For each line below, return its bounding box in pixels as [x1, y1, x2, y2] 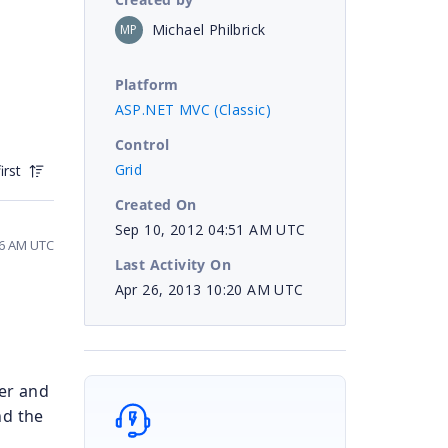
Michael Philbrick [151, 19, 266, 39]
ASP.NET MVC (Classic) [114, 99, 271, 119]
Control [114, 134, 170, 154]
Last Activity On [114, 254, 231, 274]
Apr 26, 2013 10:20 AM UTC [114, 279, 304, 299]
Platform [114, 74, 179, 94]
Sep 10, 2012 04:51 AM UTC [114, 219, 306, 239]
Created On [114, 194, 197, 214]
